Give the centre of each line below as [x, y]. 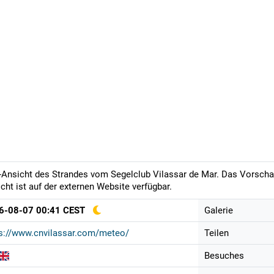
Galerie [219, 211]
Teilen [217, 233]
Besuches [224, 256]
